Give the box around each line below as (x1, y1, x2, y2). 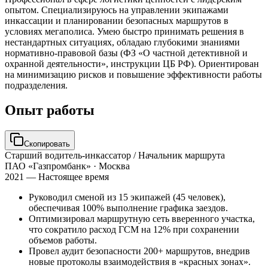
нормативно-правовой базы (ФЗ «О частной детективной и (5, 47, 248, 58)
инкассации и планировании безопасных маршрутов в (5, 15, 229, 26)
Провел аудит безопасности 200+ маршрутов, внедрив (29, 246, 250, 257)
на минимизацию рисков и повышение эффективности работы (5, 69, 262, 80)
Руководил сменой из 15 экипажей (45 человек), (29, 192, 226, 203)
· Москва (91, 161, 130, 172)
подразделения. (5, 80, 68, 90)
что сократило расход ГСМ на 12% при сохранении (29, 224, 239, 235)
